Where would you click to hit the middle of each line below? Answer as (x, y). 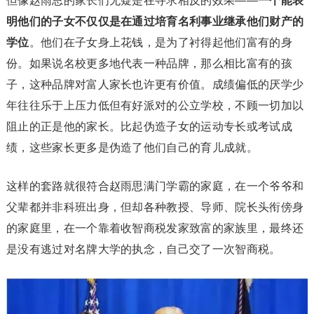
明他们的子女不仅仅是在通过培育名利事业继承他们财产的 (155, 21)
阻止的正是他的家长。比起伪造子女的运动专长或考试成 (149, 126)
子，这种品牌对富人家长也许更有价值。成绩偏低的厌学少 (155, 84)
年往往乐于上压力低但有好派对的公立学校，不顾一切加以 (155, 105)
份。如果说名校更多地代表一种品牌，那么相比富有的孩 (149, 63)
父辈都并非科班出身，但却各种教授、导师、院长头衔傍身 (155, 207)
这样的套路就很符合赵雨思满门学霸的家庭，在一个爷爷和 (155, 186)
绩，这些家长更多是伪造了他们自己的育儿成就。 (132, 147)
